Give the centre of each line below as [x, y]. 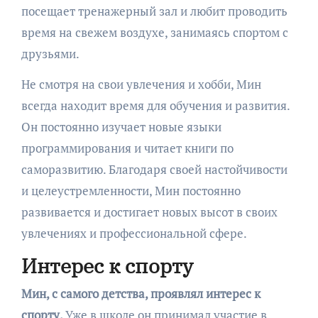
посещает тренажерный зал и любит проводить [154, 11]
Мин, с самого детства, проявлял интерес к [141, 294]
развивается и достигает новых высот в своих [149, 212]
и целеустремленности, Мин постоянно [131, 190]
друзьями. [50, 53]
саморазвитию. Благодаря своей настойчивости [154, 169]
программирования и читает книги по [127, 148]
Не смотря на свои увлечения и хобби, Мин [141, 84]
